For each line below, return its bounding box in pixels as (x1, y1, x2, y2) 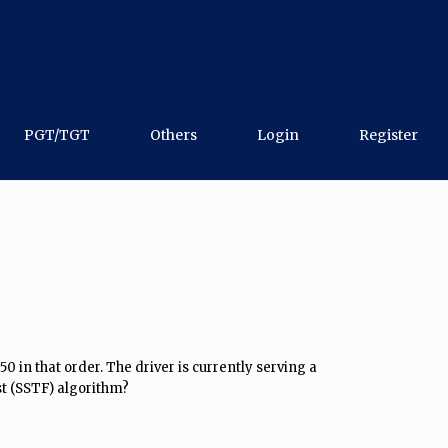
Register (359, 126, 418, 144)
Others (150, 126, 197, 144)
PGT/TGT (24, 126, 90, 144)
